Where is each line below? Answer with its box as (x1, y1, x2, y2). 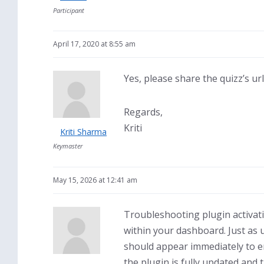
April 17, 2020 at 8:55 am (53, 39, 136, 49)
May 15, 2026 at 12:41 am (53, 175, 137, 185)
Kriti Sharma (60, 126, 107, 137)
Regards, (124, 105, 163, 118)
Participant (53, 6, 84, 15)
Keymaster (53, 141, 82, 150)
